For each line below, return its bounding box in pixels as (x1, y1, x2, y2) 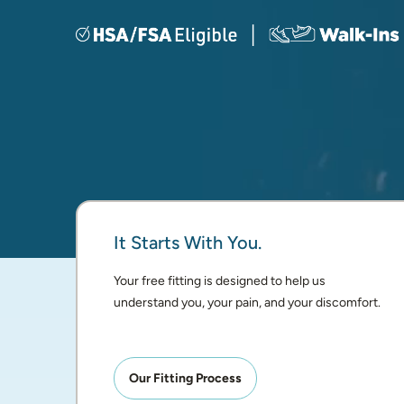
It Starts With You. (113, 232, 262, 253)
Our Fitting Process (128, 371, 242, 386)
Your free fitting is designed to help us (113, 273, 326, 289)
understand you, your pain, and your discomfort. (113, 295, 381, 310)
